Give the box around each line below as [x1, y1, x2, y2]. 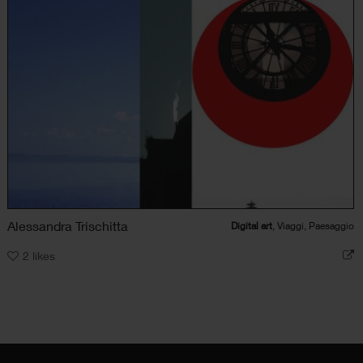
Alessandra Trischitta [7, 217, 128, 233]
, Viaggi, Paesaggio [271, 219, 354, 232]
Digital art [230, 219, 272, 232]
